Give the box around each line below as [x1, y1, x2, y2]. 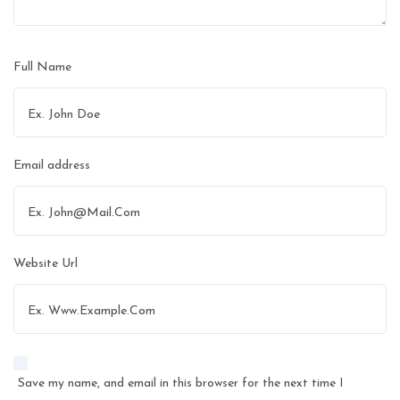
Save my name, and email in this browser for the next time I [18, 377, 344, 391]
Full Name [13, 61, 71, 75]
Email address [13, 159, 90, 173]
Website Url [13, 257, 78, 271]
